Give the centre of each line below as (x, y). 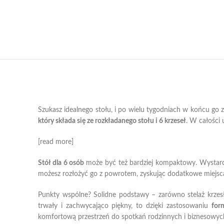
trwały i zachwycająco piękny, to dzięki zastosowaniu (125, 206)
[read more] (56, 142)
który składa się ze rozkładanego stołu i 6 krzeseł (112, 121)
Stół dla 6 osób (62, 163)
